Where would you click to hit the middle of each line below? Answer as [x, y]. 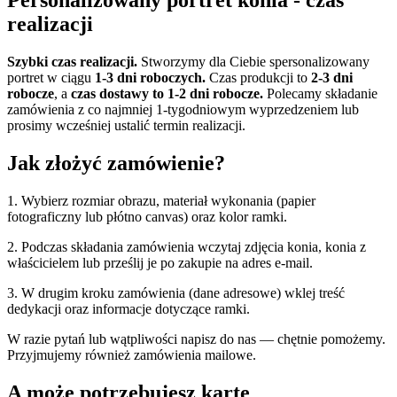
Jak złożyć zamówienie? [116, 163]
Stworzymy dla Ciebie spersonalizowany [253, 62]
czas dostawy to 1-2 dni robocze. [167, 94]
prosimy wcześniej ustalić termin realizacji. [126, 126]
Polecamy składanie [320, 94]
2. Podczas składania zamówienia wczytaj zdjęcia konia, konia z [187, 247]
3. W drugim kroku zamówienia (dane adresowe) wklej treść [176, 293]
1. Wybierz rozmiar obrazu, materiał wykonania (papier [161, 201]
